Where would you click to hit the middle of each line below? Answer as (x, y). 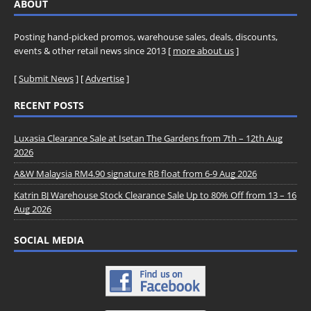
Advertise (105, 78)
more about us (203, 50)
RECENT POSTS (49, 105)
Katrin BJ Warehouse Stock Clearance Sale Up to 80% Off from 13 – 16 (155, 195)
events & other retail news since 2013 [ (93, 50)
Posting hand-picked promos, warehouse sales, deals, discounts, (146, 36)
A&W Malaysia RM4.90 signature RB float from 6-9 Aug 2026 (135, 173)
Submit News (46, 78)
